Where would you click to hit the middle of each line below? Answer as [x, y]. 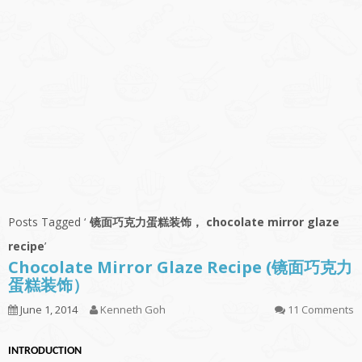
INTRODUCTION [45, 351]
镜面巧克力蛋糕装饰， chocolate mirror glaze [215, 222]
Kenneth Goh [133, 310]
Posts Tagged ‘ [47, 222]
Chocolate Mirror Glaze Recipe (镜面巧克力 [180, 267]
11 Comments [321, 310]
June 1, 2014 [48, 310]
